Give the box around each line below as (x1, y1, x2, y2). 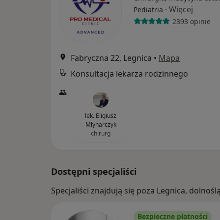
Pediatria (134, 5, 163, 15)
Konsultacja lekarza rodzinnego (71, 68, 188, 80)
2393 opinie (172, 16, 211, 26)
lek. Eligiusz (85, 111, 116, 120)
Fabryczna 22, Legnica (71, 53, 152, 64)
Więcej (169, 4, 193, 15)
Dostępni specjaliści (51, 165, 137, 178)
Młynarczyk (85, 120, 116, 129)
